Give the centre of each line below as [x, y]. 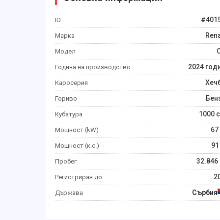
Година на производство [93, 67]
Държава [69, 193]
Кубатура [69, 114]
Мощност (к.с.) [77, 146]
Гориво [66, 98]
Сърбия [205, 192]
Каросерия [71, 83]
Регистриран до [79, 177]
